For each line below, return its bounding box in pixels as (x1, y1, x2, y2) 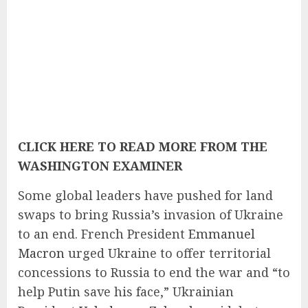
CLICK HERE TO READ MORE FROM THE (18, 137, 267, 155)
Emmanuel (188, 225, 255, 242)
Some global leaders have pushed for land (18, 186, 273, 203)
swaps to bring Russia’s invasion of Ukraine (18, 206, 283, 223)
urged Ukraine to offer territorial (65, 244, 271, 261)
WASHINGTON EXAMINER (18, 157, 182, 174)
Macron (18, 244, 65, 261)
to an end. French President (18, 225, 188, 242)
